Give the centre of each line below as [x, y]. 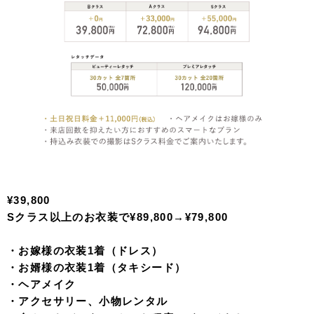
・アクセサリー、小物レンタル [88, 301]
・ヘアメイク [42, 285]
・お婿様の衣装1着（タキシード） [97, 268]
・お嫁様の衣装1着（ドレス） [85, 251]
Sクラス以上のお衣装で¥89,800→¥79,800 [118, 217]
